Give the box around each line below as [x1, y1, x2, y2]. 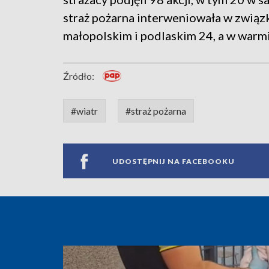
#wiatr [71, 105, 98, 117]
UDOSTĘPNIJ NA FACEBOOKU [112, 156, 235, 166]
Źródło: [63, 70, 94, 82]
